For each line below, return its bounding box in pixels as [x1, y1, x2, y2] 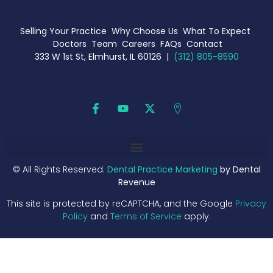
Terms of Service [110, 210, 182, 223]
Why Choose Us [112, 25, 178, 38]
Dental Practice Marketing [107, 163, 218, 176]
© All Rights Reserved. [12, 163, 107, 176]
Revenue [118, 176, 155, 189]
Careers [122, 38, 155, 51]
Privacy [235, 197, 266, 210]
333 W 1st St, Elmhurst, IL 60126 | [34, 51, 171, 63]
